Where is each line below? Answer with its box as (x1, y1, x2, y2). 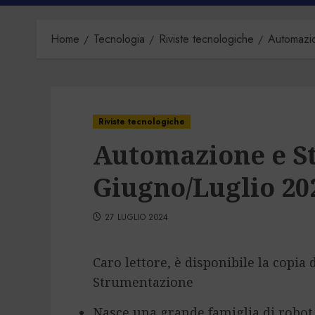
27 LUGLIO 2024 (104, 211, 169, 224)
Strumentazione (93, 274, 193, 290)
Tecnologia (94, 31, 145, 47)
